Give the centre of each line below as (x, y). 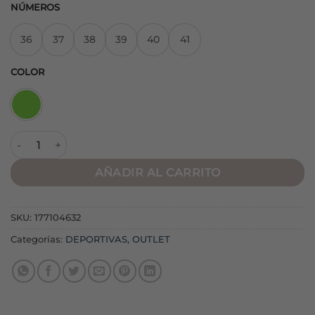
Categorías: (38, 240)
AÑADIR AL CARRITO (157, 173)
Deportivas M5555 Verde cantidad (95, 138)
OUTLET (151, 240)
